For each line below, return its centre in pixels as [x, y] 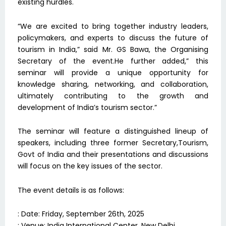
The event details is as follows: [71, 190]
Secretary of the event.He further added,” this [113, 61]
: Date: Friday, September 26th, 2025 [81, 214]
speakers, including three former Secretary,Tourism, [113, 143]
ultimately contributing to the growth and [113, 96]
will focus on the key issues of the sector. [90, 166]
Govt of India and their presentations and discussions [113, 155]
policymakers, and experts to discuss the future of [113, 38]
